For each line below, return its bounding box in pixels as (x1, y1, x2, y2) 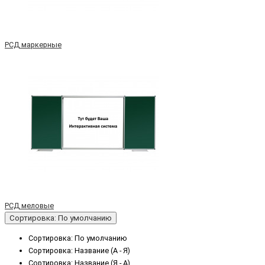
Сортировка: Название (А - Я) (28, 245, 130, 255)
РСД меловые (5, 201, 54, 211)
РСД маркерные (5, 40, 62, 49)
